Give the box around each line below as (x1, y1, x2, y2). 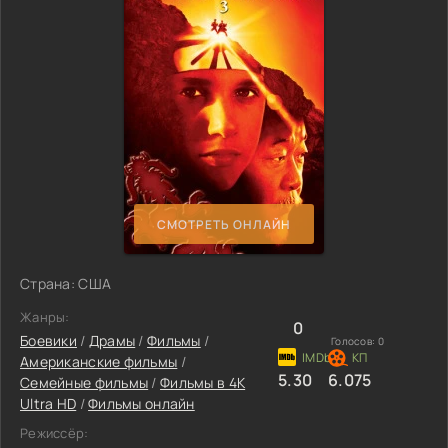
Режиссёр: (20, 424, 89, 442)
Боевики (20, 331, 77, 350)
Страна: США (20, 274, 112, 293)
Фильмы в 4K (160, 373, 246, 392)
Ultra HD (20, 394, 77, 413)
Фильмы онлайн (88, 394, 195, 413)
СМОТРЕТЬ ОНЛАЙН (157, 215, 291, 233)
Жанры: (20, 308, 70, 326)
